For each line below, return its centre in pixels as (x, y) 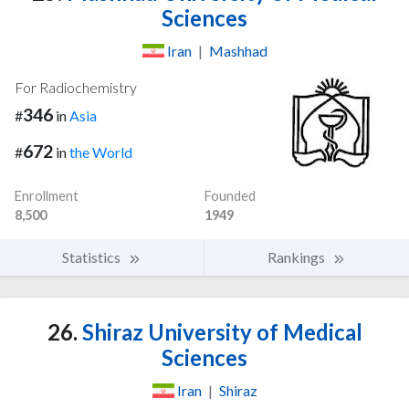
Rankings (298, 257)
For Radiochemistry (76, 87)
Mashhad (238, 50)
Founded (230, 196)
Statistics (93, 257)
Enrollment (47, 196)
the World (101, 152)
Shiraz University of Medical (220, 332)
